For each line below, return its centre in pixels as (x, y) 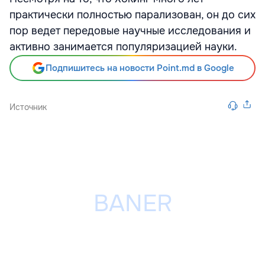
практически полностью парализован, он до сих (132, 15)
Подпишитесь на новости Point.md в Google (140, 68)
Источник (28, 107)
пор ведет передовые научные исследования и (130, 31)
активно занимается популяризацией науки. (123, 47)
